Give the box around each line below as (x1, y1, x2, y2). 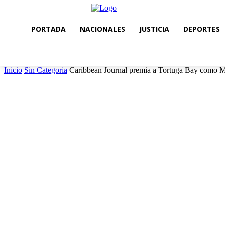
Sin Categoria (24, 66, 67, 75)
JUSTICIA (139, 24, 169, 34)
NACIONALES (80, 24, 125, 34)
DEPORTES (183, 24, 220, 34)
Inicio (4, 66, 22, 75)
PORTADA (31, 24, 66, 34)
